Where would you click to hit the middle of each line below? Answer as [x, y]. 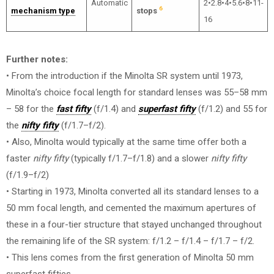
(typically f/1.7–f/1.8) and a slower [140, 158]
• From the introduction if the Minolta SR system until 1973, [124, 76]
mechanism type [43, 10]
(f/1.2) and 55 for [231, 109]
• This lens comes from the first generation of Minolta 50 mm [130, 257]
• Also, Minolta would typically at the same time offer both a [126, 142]
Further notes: [37, 59]
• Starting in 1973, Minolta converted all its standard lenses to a [132, 191]
